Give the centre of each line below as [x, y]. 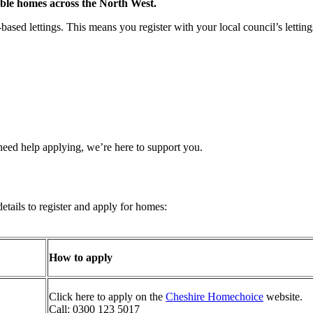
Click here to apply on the [107, 296]
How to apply [81, 257]
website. [283, 296]
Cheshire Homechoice [214, 296]
